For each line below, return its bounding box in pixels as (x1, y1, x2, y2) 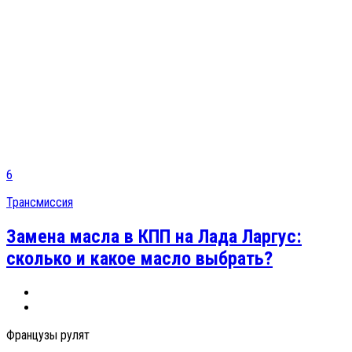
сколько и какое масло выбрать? (6, 247, 273, 269)
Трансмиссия (6, 194, 73, 210)
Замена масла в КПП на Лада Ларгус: (6, 225, 302, 247)
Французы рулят (6, 327, 90, 343)
